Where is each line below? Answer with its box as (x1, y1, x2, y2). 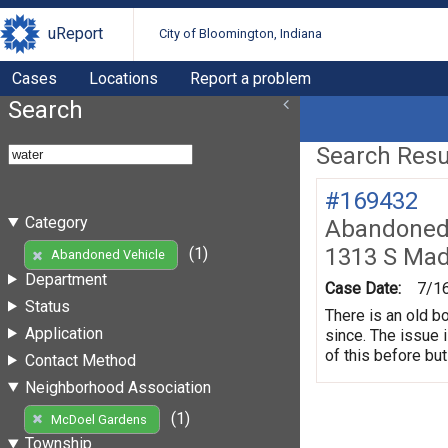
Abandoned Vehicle (50, 247, 165, 263)
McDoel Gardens (50, 411, 147, 427)
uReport (48, 24, 103, 44)
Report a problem (190, 68, 311, 88)
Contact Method (24, 350, 136, 370)
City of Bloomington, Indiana (159, 26, 323, 42)
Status (24, 296, 70, 316)
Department (24, 269, 107, 289)
